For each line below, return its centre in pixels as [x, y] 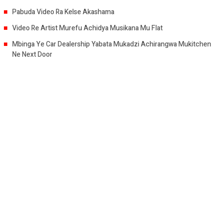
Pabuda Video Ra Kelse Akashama [63, 12]
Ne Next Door [32, 55]
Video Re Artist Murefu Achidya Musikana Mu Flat [88, 28]
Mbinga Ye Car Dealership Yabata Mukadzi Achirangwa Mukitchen [112, 44]
